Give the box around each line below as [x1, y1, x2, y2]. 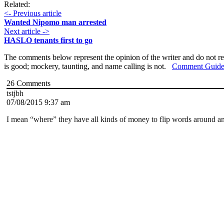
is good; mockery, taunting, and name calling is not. [4, 62, 172, 71]
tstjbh [6, 89, 23, 98]
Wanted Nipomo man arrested [4, 18, 106, 27]
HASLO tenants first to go [4, 36, 92, 45]
